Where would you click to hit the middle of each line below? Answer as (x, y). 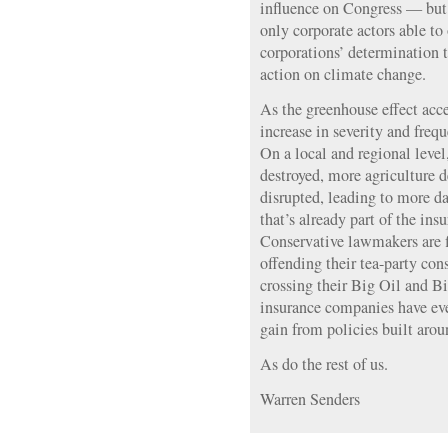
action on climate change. (343, 74)
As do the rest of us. (324, 364)
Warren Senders (310, 399)
